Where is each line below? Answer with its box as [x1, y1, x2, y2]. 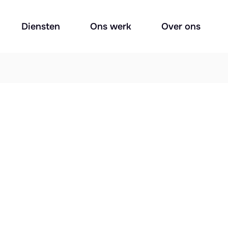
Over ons [161, 21, 201, 32]
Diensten [21, 21, 61, 32]
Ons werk [90, 21, 131, 32]
